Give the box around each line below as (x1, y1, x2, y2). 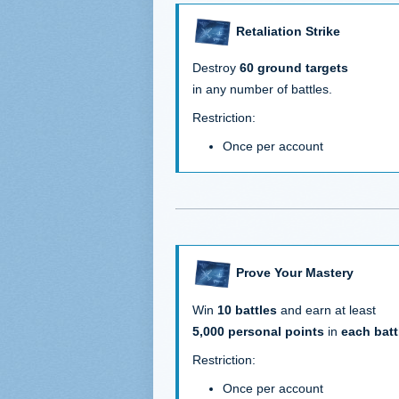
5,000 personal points (192, 323, 324, 338)
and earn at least (277, 302, 376, 317)
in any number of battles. (192, 82, 332, 97)
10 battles (217, 302, 277, 317)
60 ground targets (240, 61, 348, 76)
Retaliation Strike (236, 23, 340, 38)
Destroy (192, 61, 240, 76)
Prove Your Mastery (236, 265, 354, 281)
